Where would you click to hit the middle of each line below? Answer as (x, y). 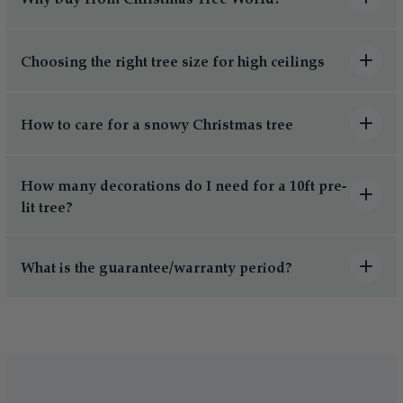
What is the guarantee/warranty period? (157, 269)
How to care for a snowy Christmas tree (157, 126)
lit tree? (47, 208)
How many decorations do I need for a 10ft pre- (184, 186)
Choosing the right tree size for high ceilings (173, 63)
